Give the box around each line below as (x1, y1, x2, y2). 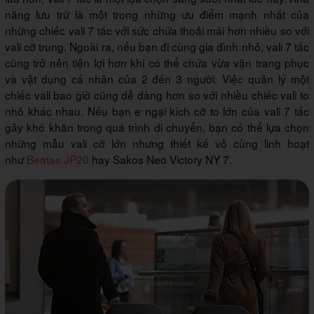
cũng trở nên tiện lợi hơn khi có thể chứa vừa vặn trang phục (5, 55, 309, 71)
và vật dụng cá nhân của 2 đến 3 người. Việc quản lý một (5, 71, 309, 87)
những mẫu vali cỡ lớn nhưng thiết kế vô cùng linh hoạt (5, 135, 309, 151)
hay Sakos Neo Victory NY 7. (89, 151, 232, 168)
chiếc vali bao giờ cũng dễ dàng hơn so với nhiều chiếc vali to (5, 87, 309, 103)
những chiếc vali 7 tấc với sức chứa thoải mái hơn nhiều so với (5, 22, 309, 39)
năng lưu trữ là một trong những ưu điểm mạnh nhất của (5, 6, 309, 22)
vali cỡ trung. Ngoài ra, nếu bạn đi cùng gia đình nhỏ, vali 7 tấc (5, 39, 309, 55)
